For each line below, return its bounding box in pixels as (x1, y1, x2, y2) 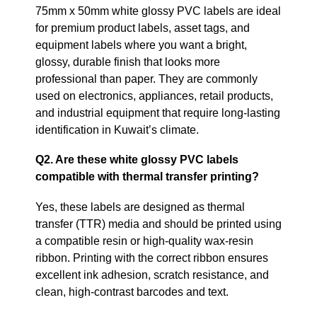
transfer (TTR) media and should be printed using (35, 217, 282, 230)
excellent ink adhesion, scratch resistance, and (35, 268, 269, 281)
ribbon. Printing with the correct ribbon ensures (35, 251, 268, 264)
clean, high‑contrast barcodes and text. (35, 285, 229, 298)
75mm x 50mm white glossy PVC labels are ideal (35, 4, 281, 17)
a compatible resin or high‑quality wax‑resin (35, 234, 253, 247)
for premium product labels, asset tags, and (35, 21, 250, 34)
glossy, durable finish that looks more (35, 55, 220, 68)
